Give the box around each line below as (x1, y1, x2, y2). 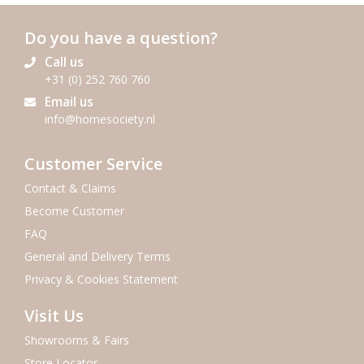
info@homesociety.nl (45, 111, 155, 127)
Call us (45, 54, 84, 71)
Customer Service (24, 153, 162, 175)
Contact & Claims (24, 180, 116, 196)
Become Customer (24, 203, 124, 219)
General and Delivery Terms (24, 249, 171, 264)
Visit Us (24, 305, 84, 327)
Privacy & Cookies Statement (24, 271, 178, 287)
